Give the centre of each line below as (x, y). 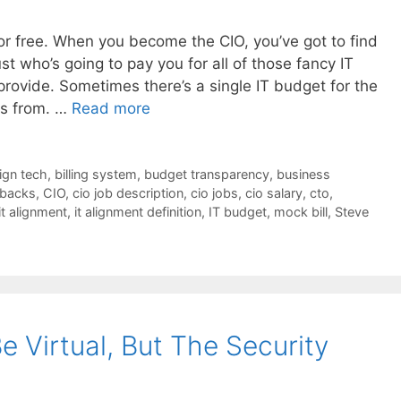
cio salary (274, 193)
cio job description (128, 193)
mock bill (301, 212)
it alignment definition (138, 212)
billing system (95, 175)
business (303, 175)
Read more (111, 109)
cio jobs (214, 193)
